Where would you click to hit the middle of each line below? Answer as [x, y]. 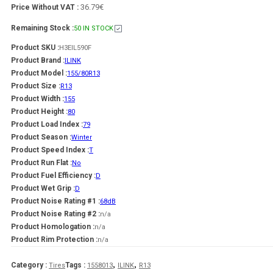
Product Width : [37, 99]
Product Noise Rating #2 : [55, 214]
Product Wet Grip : [43, 189]
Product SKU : [35, 48]
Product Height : [39, 112]
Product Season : [41, 137]
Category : [30, 265]
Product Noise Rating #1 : [55, 201]
